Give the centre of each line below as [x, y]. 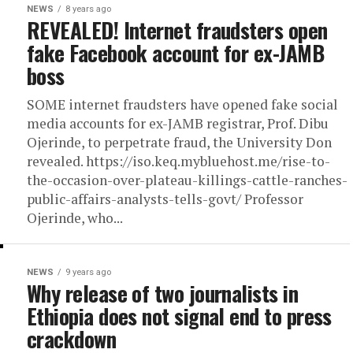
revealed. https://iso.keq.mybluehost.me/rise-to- [178, 161]
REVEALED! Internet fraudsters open [177, 30]
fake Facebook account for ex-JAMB [176, 53]
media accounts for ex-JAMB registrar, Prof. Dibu [178, 123]
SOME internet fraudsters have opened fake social [182, 104]
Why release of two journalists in [163, 293]
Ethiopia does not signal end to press [179, 316]
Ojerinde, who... [75, 218]
